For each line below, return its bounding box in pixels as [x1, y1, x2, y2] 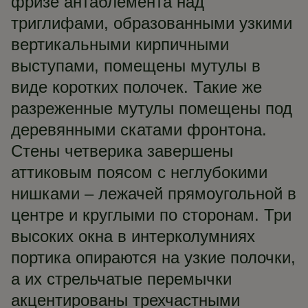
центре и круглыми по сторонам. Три [11, 206, 291, 224]
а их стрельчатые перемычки [11, 269, 232, 288]
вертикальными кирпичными [11, 35, 229, 54]
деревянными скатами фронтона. [11, 120, 267, 139]
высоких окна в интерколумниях [11, 227, 255, 245]
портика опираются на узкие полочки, [11, 248, 296, 267]
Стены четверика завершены [11, 142, 233, 160]
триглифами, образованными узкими [11, 14, 292, 32]
